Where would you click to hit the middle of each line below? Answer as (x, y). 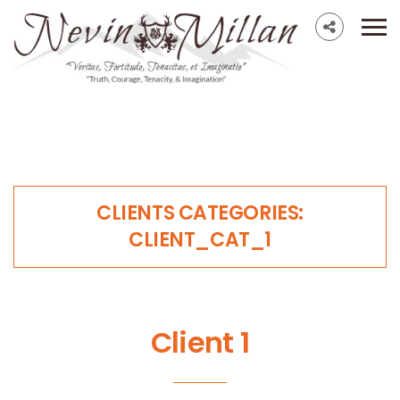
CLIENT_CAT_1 (200, 240)
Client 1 (200, 342)
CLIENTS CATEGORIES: (200, 213)
